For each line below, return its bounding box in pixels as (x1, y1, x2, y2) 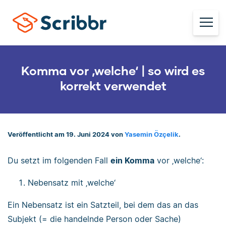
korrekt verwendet (60, 78, 166, 93)
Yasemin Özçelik (125, 131, 179, 138)
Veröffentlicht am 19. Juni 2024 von (8, 131, 125, 138)
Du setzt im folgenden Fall (8, 155, 110, 165)
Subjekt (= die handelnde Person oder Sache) (8, 213, 181, 224)
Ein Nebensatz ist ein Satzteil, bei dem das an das (8, 199, 198, 210)
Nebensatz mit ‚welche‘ (28, 177, 116, 188)
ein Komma (110, 155, 154, 165)
